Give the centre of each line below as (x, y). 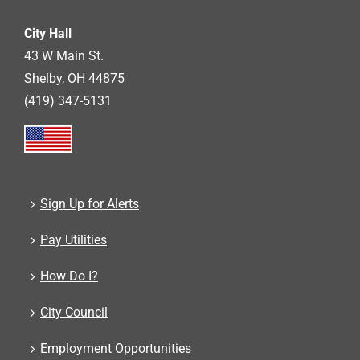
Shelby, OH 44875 (74, 78)
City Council (74, 312)
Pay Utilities (74, 239)
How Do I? (69, 276)
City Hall (48, 33)
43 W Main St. (64, 55)
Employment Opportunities (116, 348)
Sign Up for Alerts (90, 203)
